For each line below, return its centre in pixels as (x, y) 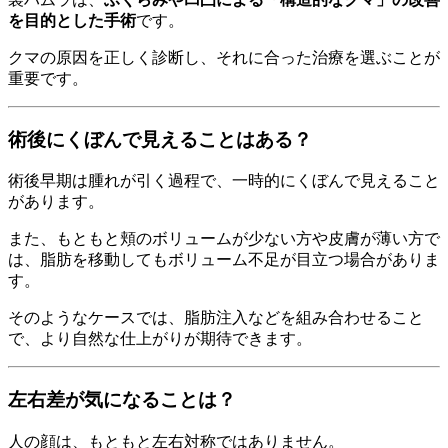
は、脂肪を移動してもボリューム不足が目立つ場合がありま (224, 260)
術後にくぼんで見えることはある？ (160, 139)
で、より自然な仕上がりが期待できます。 (160, 339)
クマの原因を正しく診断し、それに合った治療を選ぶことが (224, 57)
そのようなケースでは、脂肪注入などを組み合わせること (216, 318)
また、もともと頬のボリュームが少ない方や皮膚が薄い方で (224, 239)
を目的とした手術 (72, 20)
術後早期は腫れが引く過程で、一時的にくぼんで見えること (224, 181)
